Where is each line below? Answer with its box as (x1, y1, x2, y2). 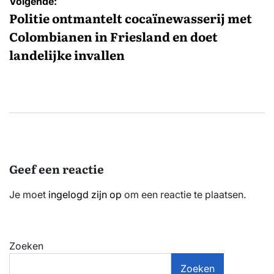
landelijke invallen (9, 45, 125, 64)
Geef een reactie (9, 160, 104, 177)
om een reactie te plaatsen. (122, 188, 246, 201)
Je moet (9, 188, 48, 201)
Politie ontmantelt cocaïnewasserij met (9, 9, 252, 27)
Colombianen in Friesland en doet (9, 27, 218, 45)
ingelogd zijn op (48, 188, 122, 201)
